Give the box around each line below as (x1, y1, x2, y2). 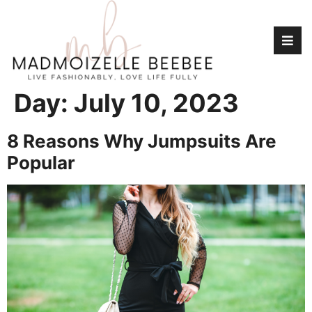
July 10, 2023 (74, 87, 239, 118)
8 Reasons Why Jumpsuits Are (7, 130, 276, 152)
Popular (7, 151, 75, 173)
